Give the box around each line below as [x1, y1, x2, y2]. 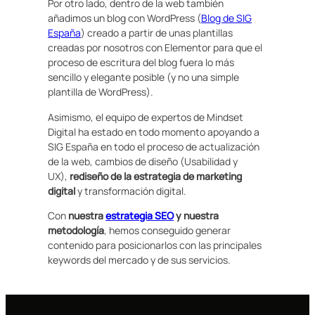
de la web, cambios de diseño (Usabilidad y [48, 154, 238, 168]
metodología [48, 224, 104, 238]
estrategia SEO [105, 209, 174, 223]
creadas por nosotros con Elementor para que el [48, 41, 262, 55]
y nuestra [174, 209, 219, 223]
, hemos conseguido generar [104, 224, 231, 238]
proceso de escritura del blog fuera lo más [48, 56, 234, 70]
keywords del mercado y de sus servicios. [48, 253, 231, 267]
